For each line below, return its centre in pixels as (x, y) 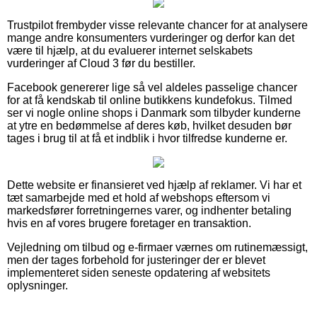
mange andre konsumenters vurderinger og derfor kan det (151, 38)
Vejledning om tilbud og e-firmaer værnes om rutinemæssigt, (157, 247)
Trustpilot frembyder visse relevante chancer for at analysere (157, 25)
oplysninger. (38, 285)
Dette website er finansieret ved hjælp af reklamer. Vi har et (154, 185)
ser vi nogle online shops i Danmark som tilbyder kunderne (154, 113)
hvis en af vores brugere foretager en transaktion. (129, 223)
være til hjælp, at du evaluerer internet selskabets (130, 50)
